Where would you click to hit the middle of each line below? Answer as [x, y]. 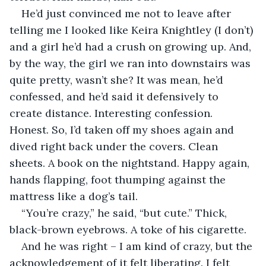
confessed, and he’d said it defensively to [115, 96]
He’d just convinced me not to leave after [128, 13]
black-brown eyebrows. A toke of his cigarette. [128, 229]
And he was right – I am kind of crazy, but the [138, 246]
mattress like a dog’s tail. [75, 196]
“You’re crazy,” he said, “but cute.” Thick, [126, 213]
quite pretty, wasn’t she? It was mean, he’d [118, 80]
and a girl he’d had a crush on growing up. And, [132, 46]
